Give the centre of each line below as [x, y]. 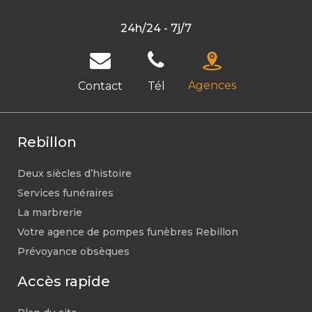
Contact [100, 86]
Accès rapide [64, 281]
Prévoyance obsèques [73, 251]
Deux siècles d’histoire [75, 173]
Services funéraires [65, 193]
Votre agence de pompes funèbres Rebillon [128, 232]
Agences [212, 85]
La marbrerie [50, 212]
